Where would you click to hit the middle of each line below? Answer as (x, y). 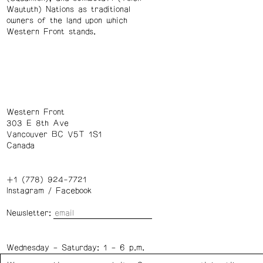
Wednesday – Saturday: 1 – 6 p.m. (75, 247)
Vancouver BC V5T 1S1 (54, 134)
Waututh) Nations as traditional (68, 10)
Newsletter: (28, 213)
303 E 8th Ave (37, 123)
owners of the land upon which (67, 21)
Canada (20, 145)
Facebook (73, 190)
